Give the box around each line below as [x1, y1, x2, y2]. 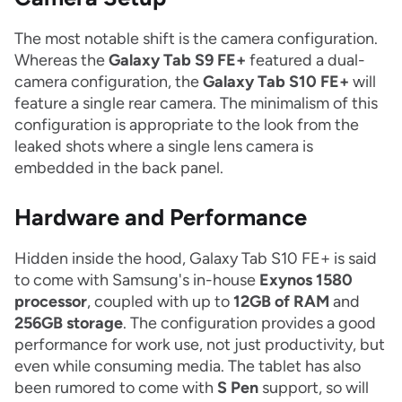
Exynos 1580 [259, 270, 353, 291]
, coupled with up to [87, 292, 233, 312]
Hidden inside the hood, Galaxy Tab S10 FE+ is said [14, 249, 377, 269]
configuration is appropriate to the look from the [14, 115, 359, 135]
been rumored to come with [14, 378, 217, 398]
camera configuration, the [14, 72, 203, 92]
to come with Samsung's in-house [14, 270, 259, 291]
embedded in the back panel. [14, 158, 223, 179]
